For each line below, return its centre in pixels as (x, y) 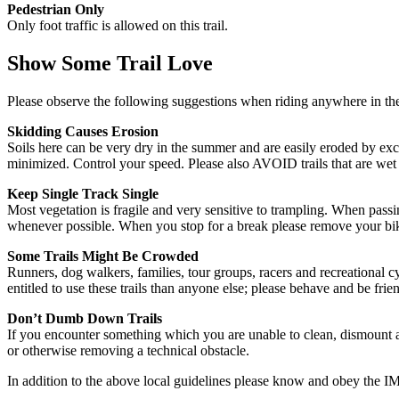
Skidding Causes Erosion (83, 131)
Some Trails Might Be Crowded (103, 256)
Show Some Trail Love (110, 63)
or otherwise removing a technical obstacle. (128, 350)
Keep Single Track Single (83, 193)
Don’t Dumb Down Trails (85, 318)
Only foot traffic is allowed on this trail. (118, 25)
